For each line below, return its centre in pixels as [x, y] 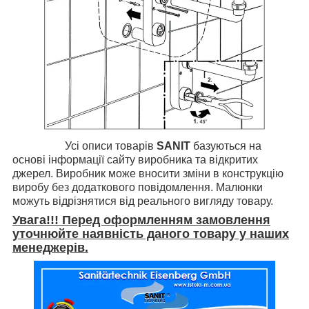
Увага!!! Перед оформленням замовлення [141, 220]
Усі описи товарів [84, 146]
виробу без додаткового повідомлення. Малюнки [138, 188]
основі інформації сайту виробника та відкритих [135, 160]
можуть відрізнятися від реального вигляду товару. [143, 201]
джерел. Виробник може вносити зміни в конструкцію [148, 174]
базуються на [226, 146]
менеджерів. [50, 248]
